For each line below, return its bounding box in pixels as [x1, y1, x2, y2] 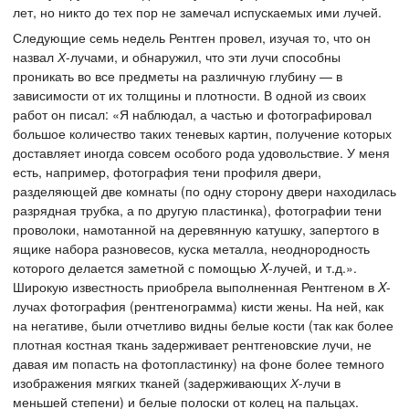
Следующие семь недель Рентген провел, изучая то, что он [13, 27, 371, 47]
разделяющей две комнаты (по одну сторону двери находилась [13, 181, 396, 200]
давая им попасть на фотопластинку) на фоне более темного [13, 353, 384, 372]
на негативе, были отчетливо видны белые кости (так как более [13, 315, 393, 334]
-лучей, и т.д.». [268, 257, 357, 277]
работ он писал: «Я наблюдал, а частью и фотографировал [13, 104, 372, 123]
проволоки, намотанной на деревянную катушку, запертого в [13, 219, 379, 238]
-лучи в [299, 372, 341, 392]
